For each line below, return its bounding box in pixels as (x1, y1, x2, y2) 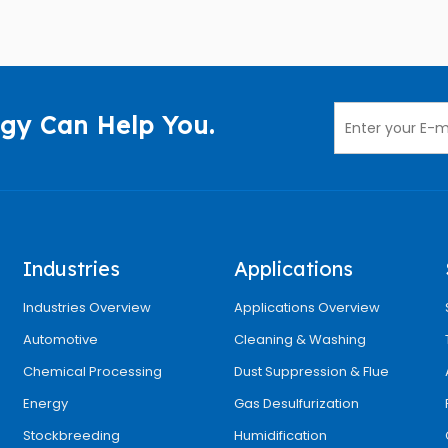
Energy (23, 394, 69, 413)
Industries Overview (23, 298, 152, 317)
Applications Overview (233, 298, 380, 317)
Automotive (23, 330, 99, 349)
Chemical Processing (23, 362, 163, 381)
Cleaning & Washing (233, 330, 366, 349)
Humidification (233, 426, 327, 445)
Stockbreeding (23, 426, 121, 445)
